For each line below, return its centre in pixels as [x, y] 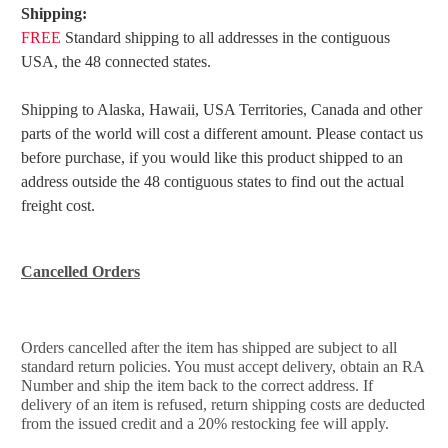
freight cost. [58, 206]
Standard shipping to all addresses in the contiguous [225, 38]
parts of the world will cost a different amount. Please [188, 134]
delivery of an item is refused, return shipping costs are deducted [223, 405]
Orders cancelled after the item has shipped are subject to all [209, 348]
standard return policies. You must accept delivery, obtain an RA [222, 367]
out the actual [362, 182]
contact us [391, 134]
